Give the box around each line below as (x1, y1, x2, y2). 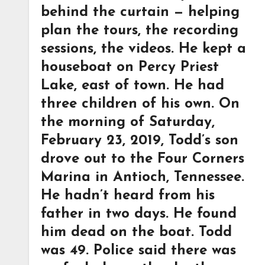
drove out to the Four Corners (41, 152, 244, 166)
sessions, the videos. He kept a (41, 42, 246, 56)
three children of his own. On (41, 97, 240, 111)
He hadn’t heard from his (41, 189, 215, 203)
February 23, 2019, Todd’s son (41, 134, 238, 148)
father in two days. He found (41, 207, 237, 221)
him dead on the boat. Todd (41, 225, 232, 240)
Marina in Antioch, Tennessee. (41, 170, 244, 185)
